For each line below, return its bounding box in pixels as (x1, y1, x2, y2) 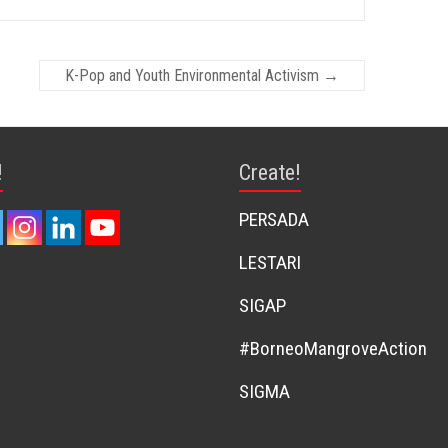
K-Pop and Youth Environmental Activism (65, 66, 323, 85)
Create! (239, 160, 301, 185)
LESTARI (239, 251, 301, 274)
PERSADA (239, 208, 309, 231)
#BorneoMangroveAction (239, 337, 427, 360)
